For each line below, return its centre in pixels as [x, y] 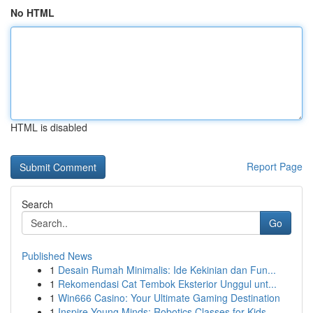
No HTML [32, 13]
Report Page [275, 166]
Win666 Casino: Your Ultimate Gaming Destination [169, 298]
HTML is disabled [49, 127]
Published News [57, 256]
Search [37, 204]
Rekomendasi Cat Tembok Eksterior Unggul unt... [167, 284]
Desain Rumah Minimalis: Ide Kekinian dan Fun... [167, 270]
